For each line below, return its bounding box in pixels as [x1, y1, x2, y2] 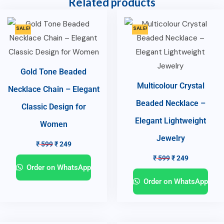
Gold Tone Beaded [20, 66, 86, 76]
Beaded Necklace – [135, 98, 205, 108]
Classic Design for [21, 101, 86, 111]
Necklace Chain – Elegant [7, 84, 99, 94]
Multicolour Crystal [136, 80, 204, 90]
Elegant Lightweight [135, 115, 206, 125]
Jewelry [156, 133, 185, 143]
